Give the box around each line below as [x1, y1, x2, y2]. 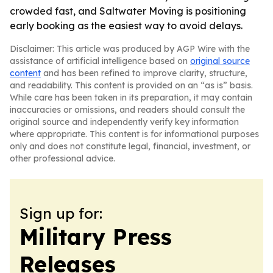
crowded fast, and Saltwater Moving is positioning [10, 5, 246, 17]
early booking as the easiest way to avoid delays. [10, 19, 243, 32]
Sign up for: [19, 204, 102, 222]
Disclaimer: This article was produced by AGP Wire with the [10, 43, 250, 54]
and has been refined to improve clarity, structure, [41, 68, 247, 79]
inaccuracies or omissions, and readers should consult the [10, 104, 245, 115]
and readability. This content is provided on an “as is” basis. [10, 80, 253, 91]
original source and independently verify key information [10, 116, 239, 127]
